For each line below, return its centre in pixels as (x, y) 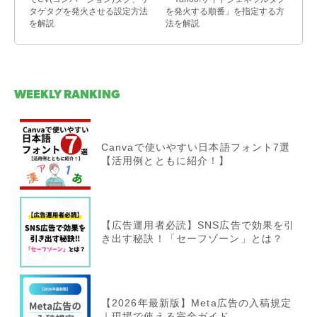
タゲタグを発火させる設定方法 (88, 11)
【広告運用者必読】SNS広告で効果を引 (198, 225)
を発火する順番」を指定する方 (225, 11)
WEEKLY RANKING (67, 94)
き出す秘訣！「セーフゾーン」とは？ (192, 238)
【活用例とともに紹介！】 (166, 160)
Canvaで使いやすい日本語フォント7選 (196, 147)
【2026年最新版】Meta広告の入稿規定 (197, 302)
